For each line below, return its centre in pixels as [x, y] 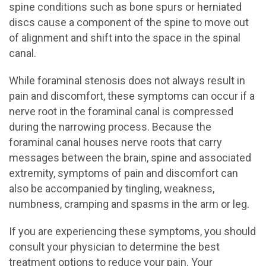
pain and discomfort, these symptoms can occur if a [132, 96]
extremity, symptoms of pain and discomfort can [123, 173]
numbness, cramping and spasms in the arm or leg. [129, 204]
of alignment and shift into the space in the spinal [125, 38]
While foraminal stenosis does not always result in [127, 80]
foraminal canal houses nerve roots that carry [115, 142]
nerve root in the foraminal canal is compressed [121, 111]
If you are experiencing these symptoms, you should [132, 231]
